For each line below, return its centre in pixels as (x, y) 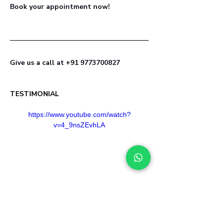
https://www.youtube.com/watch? (79, 114)
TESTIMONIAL (34, 94)
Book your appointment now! (61, 6)
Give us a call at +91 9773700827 (65, 62)
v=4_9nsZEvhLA (79, 125)
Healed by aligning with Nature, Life (69, 214)
